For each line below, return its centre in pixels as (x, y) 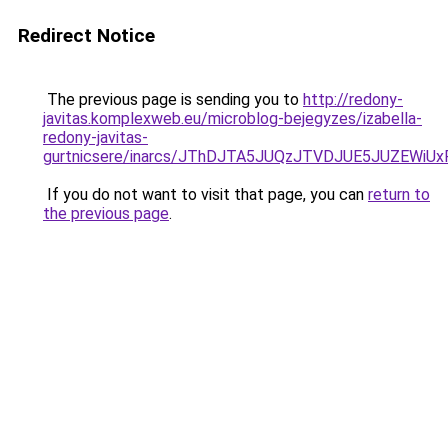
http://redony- (353, 99)
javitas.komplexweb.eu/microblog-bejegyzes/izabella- (232, 118)
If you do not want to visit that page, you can (205, 194)
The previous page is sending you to (173, 99)
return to (399, 194)
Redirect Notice (86, 35)
